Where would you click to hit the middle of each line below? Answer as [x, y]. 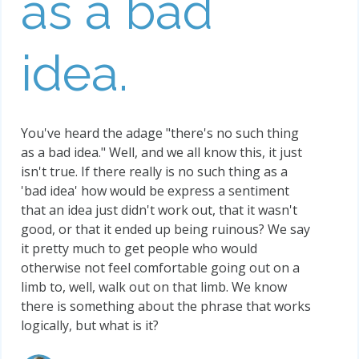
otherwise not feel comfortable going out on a [160, 268]
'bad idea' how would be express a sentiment [155, 191]
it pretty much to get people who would [139, 249]
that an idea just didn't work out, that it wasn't [159, 210]
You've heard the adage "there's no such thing [160, 133]
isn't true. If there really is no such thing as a [154, 172]
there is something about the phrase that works [166, 307]
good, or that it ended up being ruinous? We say [165, 230]
